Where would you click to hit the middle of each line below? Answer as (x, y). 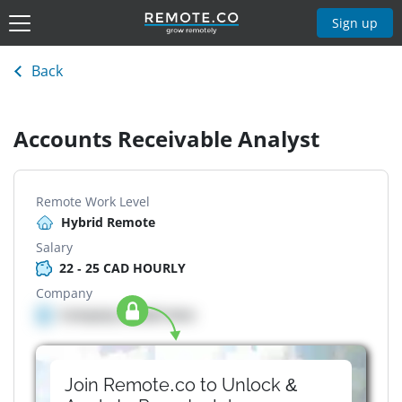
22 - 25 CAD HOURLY (122, 268)
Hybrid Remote (108, 223)
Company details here (127, 315)
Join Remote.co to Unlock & (181, 385)
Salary (54, 248)
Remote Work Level (93, 202)
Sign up (355, 22)
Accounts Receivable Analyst (166, 139)
